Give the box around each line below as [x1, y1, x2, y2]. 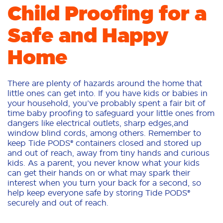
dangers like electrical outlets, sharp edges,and [7, 118, 189, 127]
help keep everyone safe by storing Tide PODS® [7, 188, 190, 197]
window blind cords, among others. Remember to [7, 128, 201, 137]
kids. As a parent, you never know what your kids [7, 158, 200, 167]
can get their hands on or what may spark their [7, 168, 190, 177]
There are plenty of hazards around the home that [7, 79, 202, 88]
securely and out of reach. [7, 198, 109, 207]
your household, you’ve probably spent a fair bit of [7, 99, 206, 108]
